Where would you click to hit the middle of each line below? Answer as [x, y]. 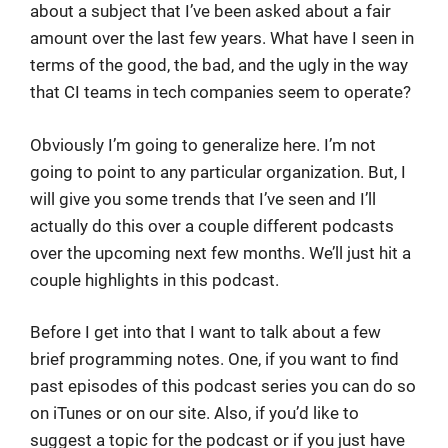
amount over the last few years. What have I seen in [222, 38]
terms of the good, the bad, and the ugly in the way [219, 65]
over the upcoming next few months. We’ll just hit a [220, 252]
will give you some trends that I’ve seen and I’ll [203, 198]
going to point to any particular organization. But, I [218, 171]
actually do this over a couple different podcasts [212, 225]
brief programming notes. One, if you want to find [214, 359]
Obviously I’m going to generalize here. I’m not [203, 144]
